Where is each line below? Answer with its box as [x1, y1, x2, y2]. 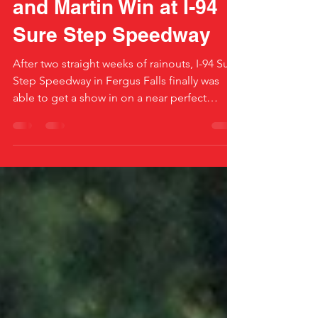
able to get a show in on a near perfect [13, 122, 207, 136]
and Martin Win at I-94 [13, 26, 218, 50]
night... [13, 139, 48, 153]
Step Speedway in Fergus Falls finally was [13, 105, 219, 119]
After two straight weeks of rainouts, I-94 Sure [13, 88, 239, 102]
